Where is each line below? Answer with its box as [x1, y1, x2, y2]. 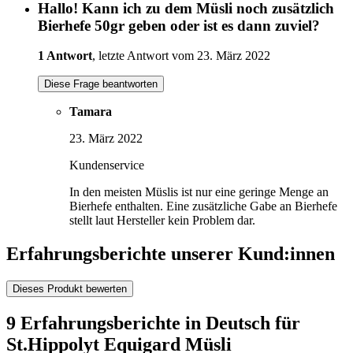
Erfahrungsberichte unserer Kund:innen [6, 243, 335, 265]
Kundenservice [69, 158, 144, 173]
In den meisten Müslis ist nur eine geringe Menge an [69, 185, 329, 199]
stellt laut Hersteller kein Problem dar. [69, 214, 255, 228]
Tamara [69, 105, 112, 119]
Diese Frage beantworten [44, 78, 158, 91]
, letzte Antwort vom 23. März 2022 [92, 49, 270, 63]
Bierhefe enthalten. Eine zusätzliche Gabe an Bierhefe [69, 199, 337, 214]
